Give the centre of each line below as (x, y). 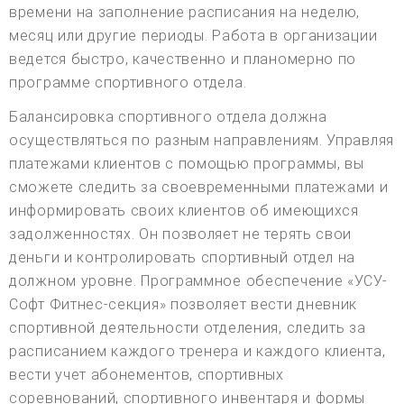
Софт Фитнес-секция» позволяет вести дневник (184, 304)
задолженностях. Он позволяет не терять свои (181, 234)
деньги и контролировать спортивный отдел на (183, 257)
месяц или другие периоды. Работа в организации (193, 35)
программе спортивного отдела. (128, 82)
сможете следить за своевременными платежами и (199, 187)
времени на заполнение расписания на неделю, (185, 12)
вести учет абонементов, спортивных (147, 374)
